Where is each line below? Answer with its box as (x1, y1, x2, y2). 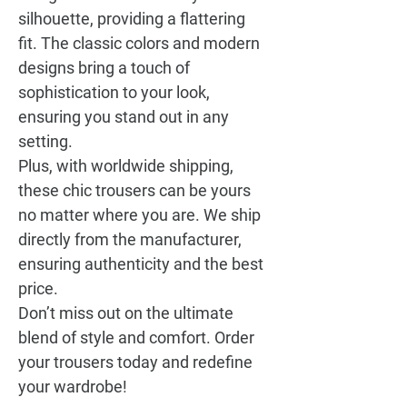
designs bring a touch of (18, 58, 190, 77)
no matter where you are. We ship (18, 205, 261, 224)
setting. (18, 132, 73, 151)
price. (18, 279, 58, 298)
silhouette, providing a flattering (18, 9, 245, 28)
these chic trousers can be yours (18, 181, 251, 200)
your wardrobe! (18, 377, 127, 396)
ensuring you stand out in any (18, 107, 229, 126)
